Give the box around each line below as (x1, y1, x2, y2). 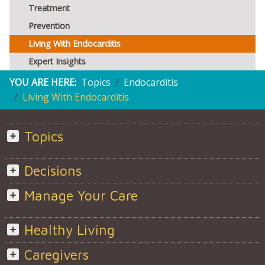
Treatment (28, 2, 70, 14)
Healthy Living (24, 222, 115, 238)
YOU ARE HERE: (9, 76, 76, 89)
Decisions (24, 163, 82, 179)
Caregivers (24, 247, 89, 263)
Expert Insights (28, 56, 86, 67)
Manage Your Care (24, 188, 138, 204)
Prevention (28, 20, 70, 32)
